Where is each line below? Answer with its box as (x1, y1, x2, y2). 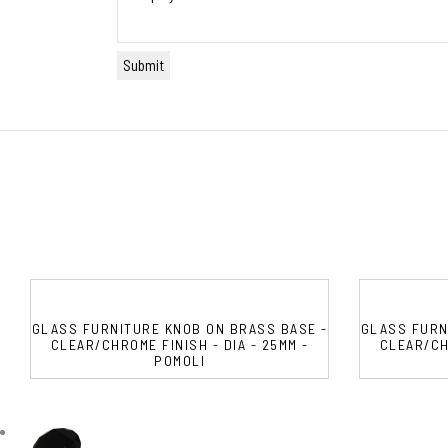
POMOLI (154, 351, 205, 369)
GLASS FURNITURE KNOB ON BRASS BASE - (31, 319, 328, 337)
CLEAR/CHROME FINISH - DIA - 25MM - (50, 335, 309, 353)
